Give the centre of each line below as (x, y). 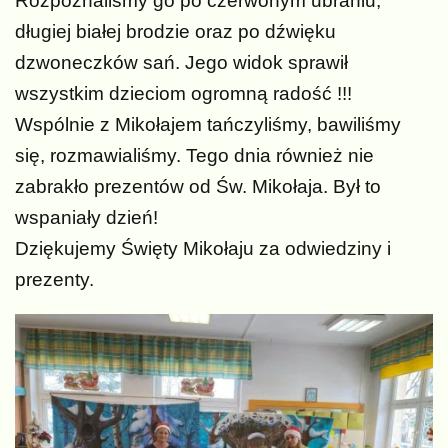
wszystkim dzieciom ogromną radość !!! (183, 94)
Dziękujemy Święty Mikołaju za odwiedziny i (203, 249)
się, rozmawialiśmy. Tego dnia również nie (194, 156)
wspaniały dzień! (86, 218)
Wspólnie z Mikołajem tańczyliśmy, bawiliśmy (208, 125)
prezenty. (54, 280)
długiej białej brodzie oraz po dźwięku (175, 32)
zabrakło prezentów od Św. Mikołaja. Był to (198, 187)
